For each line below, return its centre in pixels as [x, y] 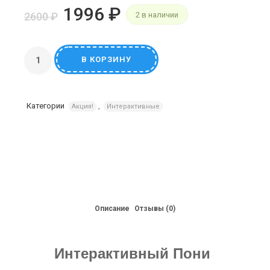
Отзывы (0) [155, 209]
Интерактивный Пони [132, 253]
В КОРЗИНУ [106, 59]
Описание [112, 209]
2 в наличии [157, 15]
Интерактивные [133, 106]
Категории [46, 106]
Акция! [83, 106]
